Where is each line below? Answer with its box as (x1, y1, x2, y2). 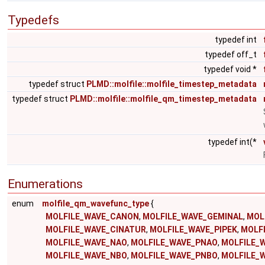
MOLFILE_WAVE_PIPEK (150, 225, 237, 234)
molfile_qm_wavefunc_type (42, 199, 149, 208)
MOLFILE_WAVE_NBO (46, 251, 127, 260)
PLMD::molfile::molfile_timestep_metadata (86, 79, 257, 89)
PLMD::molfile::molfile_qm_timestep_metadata (70, 94, 257, 104)
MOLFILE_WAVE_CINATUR (46, 225, 146, 234)
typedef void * (203, 64, 258, 74)
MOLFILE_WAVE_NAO (46, 238, 127, 247)
